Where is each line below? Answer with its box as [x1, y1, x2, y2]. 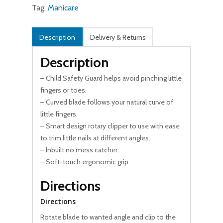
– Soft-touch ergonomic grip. [40, 157, 130, 167]
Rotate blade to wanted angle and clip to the [40, 213, 176, 222]
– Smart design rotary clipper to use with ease [40, 121, 180, 131]
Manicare [48, 3, 79, 13]
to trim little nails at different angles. [40, 133, 150, 143]
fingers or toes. [40, 86, 87, 95]
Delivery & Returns [90, 33, 146, 42]
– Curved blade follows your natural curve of [40, 98, 173, 107]
